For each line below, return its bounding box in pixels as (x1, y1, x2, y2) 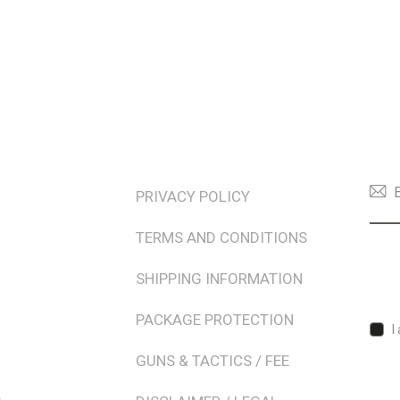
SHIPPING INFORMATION (136, 270, 303, 288)
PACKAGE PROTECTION (136, 311, 294, 329)
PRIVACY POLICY (136, 187, 250, 206)
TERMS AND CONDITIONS (136, 229, 307, 247)
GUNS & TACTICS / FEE (136, 352, 289, 371)
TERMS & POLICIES (118, 132, 236, 156)
